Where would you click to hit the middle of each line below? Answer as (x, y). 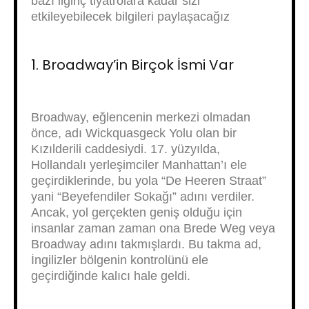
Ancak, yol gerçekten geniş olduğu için (137, 212)
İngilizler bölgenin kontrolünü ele (120, 260)
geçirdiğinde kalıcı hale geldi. (111, 276)
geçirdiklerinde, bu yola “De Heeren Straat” (149, 181)
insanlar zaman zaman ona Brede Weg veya (153, 228)
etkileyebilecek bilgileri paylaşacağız (130, 17)
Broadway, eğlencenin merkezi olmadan (141, 117)
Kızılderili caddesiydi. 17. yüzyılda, (126, 149)
